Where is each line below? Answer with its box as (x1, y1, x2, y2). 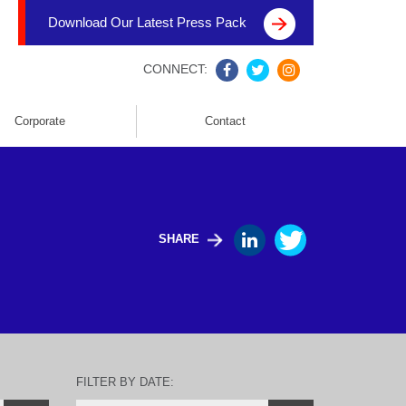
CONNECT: (143, 62, 211, 77)
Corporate (14, 114, 65, 128)
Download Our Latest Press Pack (48, 14, 250, 30)
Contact (205, 114, 246, 128)
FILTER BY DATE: (75, 375, 174, 389)
